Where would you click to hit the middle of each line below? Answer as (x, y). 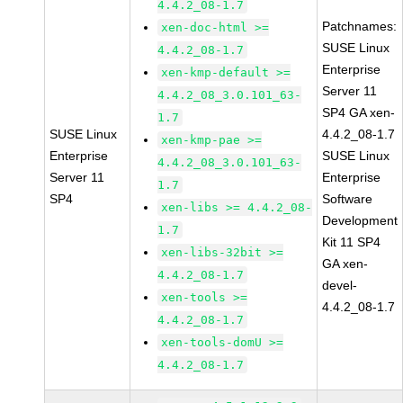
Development (360, 220)
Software (348, 199)
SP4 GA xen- (359, 112)
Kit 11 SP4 (352, 242)
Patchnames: (360, 26)
